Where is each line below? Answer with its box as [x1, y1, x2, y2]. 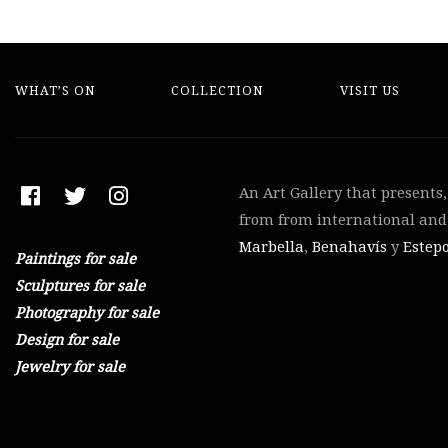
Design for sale [15, 331, 119, 350]
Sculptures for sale [15, 277, 145, 296]
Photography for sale [15, 304, 159, 323]
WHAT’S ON [15, 82, 96, 98]
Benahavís [312, 238, 387, 257]
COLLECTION [171, 82, 265, 98]
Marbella [239, 238, 304, 257]
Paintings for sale [15, 250, 136, 269]
